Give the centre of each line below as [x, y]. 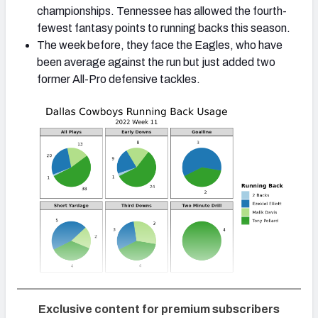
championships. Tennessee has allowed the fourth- [162, 11]
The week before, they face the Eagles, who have [160, 45]
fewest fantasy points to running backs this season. [164, 28]
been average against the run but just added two [156, 62]
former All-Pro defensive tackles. [120, 79]
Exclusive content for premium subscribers [159, 309]
